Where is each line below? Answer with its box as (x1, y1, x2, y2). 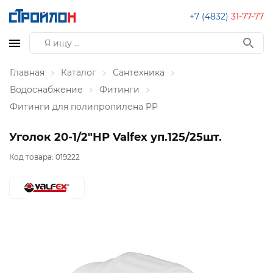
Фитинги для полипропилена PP (10, 101, 158, 112)
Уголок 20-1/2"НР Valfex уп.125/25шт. (9, 130, 222, 144)
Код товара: (9, 152, 55, 162)
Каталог (61, 67, 96, 78)
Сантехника (113, 67, 165, 78)
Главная (10, 67, 44, 78)
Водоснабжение (10, 84, 83, 95)
